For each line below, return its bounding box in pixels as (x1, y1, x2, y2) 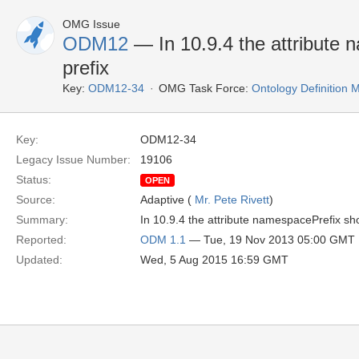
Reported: (16, 233, 67, 246)
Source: (16, 193, 55, 206)
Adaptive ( (140, 193, 195, 206)
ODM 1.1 (140, 233, 186, 246)
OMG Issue (63, 18, 120, 30)
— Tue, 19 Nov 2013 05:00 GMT (186, 233, 355, 246)
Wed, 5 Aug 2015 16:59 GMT (140, 253, 288, 266)
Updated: (16, 253, 63, 266)
